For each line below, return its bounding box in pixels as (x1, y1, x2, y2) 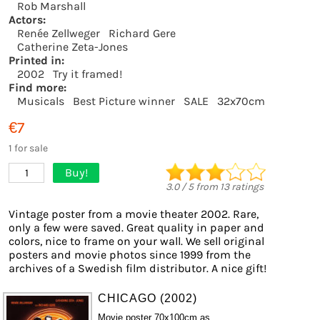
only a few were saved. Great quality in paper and (9, 221, 264, 234)
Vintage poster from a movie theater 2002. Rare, (9, 207, 259, 221)
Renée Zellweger (17, 26, 100, 40)
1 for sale (9, 142, 48, 154)
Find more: (9, 81, 66, 94)
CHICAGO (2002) (98, 292, 198, 304)
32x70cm (217, 94, 265, 108)
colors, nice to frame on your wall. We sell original (9, 234, 264, 248)
